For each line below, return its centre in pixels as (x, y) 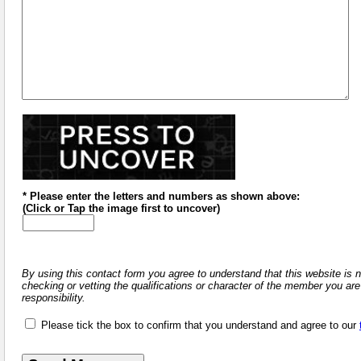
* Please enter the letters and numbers (118, 196)
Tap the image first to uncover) (144, 208)
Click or (47, 208)
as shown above (255, 196)
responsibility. (54, 297)
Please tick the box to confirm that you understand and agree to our (200, 325)
